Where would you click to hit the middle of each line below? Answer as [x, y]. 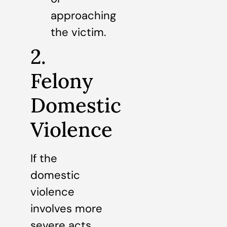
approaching [83, 16]
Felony [62, 81]
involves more [66, 209]
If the [44, 159]
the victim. [78, 32]
